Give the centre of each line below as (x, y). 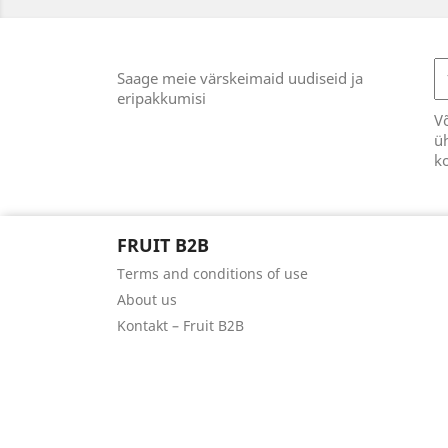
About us (147, 299)
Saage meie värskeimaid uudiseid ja (240, 78)
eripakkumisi (161, 98)
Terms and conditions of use (212, 273)
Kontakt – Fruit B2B (180, 325)
